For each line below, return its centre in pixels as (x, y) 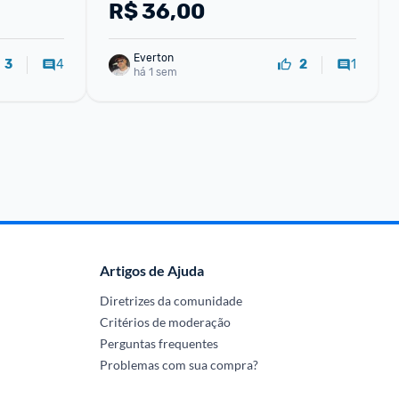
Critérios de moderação (165, 322)
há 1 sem (155, 72)
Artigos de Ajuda (151, 270)
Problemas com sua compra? (179, 365)
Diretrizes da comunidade (171, 301)
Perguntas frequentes (159, 343)
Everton (153, 57)
